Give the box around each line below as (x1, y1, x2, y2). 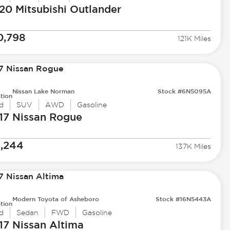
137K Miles (176, 142, 212, 151)
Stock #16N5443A (156, 195, 212, 203)
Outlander (66, 3, 121, 15)
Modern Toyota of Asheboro (12, 195, 99, 203)
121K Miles (178, 34, 212, 43)
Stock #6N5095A (158, 87, 212, 95)
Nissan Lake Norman (12, 87, 74, 95)
